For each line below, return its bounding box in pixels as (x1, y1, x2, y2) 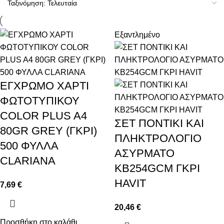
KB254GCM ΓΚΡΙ (114, 161, 200, 174)
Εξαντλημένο (114, 30, 160, 39)
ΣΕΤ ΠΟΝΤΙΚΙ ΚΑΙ (114, 116, 204, 129)
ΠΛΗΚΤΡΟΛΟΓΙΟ (114, 131, 201, 144)
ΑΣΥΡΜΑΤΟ (114, 146, 174, 159)
